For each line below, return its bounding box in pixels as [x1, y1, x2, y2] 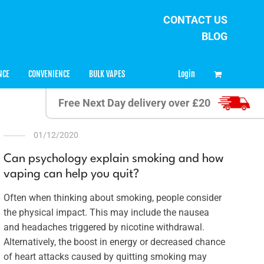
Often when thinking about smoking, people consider [3, 192, 222, 203]
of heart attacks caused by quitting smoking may [3, 251, 207, 262]
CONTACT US [163, 14, 227, 26]
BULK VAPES [89, 69, 125, 80]
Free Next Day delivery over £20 [58, 97, 210, 109]
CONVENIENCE [28, 69, 70, 80]
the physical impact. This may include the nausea [3, 207, 209, 218]
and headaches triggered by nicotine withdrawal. [3, 222, 204, 233]
